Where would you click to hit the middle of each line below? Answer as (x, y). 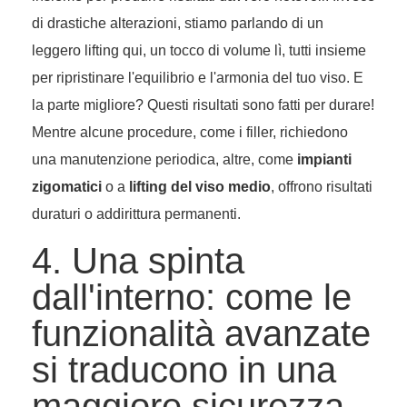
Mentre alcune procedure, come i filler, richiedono (190, 133)
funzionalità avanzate (201, 334)
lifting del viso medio (200, 187)
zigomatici (67, 187)
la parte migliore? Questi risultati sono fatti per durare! (203, 105)
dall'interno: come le (192, 298)
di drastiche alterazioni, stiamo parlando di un (178, 24)
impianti (324, 160)
